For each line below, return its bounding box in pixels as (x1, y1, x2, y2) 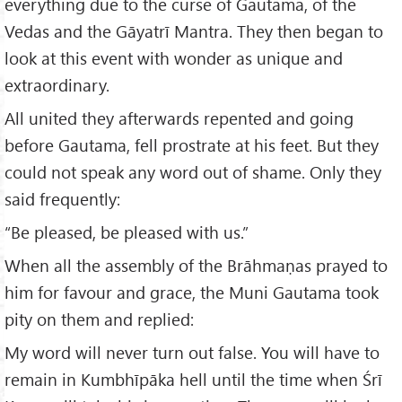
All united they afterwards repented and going (4, 107, 354, 130)
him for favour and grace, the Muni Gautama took (4, 281, 379, 303)
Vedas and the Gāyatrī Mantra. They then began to (4, 20, 383, 43)
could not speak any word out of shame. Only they (4, 161, 381, 184)
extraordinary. (4, 74, 109, 97)
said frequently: (4, 188, 120, 211)
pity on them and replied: (4, 308, 194, 330)
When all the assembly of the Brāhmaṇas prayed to (4, 254, 388, 276)
